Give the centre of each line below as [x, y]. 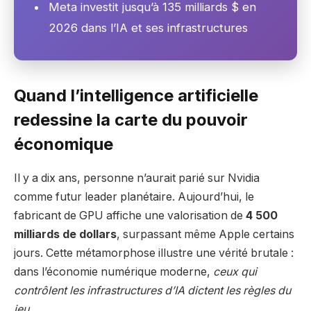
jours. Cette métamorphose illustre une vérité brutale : [154, 253]
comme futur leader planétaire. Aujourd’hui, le [134, 196]
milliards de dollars [65, 234]
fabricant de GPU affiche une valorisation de [130, 215]
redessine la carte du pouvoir [131, 119]
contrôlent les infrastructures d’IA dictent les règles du [152, 290]
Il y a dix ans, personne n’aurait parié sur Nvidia [137, 178]
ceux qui [235, 271]
